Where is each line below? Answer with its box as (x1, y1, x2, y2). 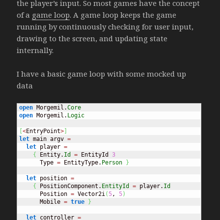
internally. (17, 45, 54, 55)
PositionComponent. (36, 183, 102, 190)
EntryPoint (26, 128, 61, 135)
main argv (29, 136, 68, 143)
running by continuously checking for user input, (17, 22, 194, 32)
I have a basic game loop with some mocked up (17, 69, 187, 79)
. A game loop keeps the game (70, 10, 177, 20)
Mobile (19, 198, 64, 206)
